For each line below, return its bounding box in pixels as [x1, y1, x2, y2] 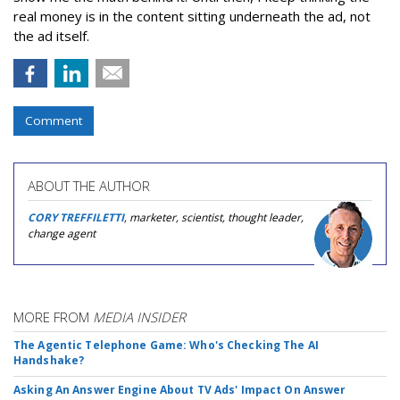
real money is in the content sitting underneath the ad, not [13, 6, 371, 25]
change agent [28, 225, 96, 241]
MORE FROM [13, 307, 93, 326]
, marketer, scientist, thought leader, [124, 209, 304, 225]
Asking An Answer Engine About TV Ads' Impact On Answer [13, 381, 346, 397]
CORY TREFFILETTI [28, 209, 124, 225]
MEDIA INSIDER [93, 307, 186, 326]
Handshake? [13, 352, 85, 368]
